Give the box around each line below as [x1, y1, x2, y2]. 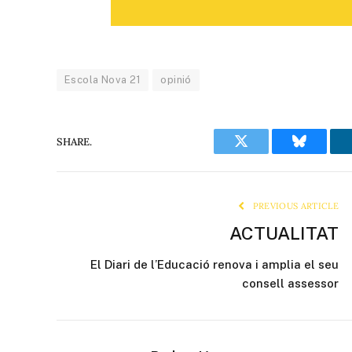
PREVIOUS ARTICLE [250, 200, 339, 212]
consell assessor [242, 277, 339, 291]
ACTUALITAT [229, 222, 339, 244]
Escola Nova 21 [64, 74, 141, 86]
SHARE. [57, 134, 92, 148]
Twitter [240, 145, 281, 160]
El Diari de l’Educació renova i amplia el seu [90, 258, 339, 272]
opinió [160, 74, 192, 86]
